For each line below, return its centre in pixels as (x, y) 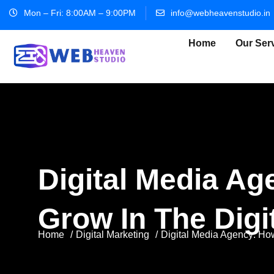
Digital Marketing (113, 235)
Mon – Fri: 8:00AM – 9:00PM (80, 13)
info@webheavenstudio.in (220, 13)
